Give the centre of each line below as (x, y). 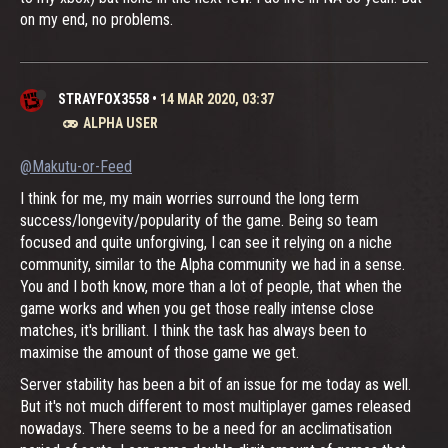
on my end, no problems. (96, 19)
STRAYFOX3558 (103, 98)
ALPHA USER (120, 122)
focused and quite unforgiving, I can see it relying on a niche (206, 242)
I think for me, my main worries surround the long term (189, 198)
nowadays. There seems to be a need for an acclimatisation (206, 428)
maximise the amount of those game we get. (159, 352)
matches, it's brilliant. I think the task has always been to (193, 330)
